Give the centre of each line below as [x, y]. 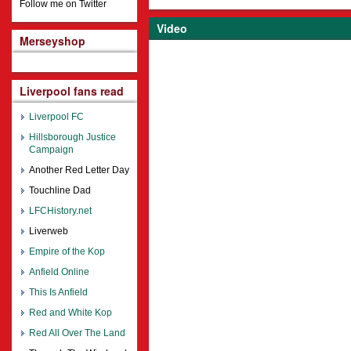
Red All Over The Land [77, 333]
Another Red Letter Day [79, 170]
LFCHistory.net [60, 211]
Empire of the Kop [67, 252]
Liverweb [49, 232]
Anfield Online [59, 272]
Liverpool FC [56, 117]
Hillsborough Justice [72, 138]
